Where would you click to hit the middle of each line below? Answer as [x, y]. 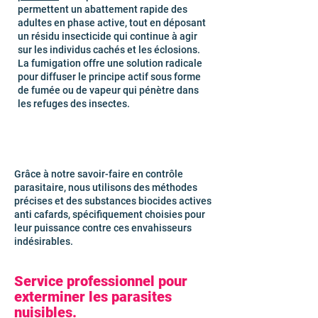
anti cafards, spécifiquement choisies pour [110, 214]
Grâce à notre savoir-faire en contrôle [99, 174]
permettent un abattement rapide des [103, 9]
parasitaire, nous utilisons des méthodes [106, 187]
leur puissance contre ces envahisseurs [103, 228]
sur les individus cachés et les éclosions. [109, 50]
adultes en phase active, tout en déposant [112, 23]
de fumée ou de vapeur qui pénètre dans [108, 90]
